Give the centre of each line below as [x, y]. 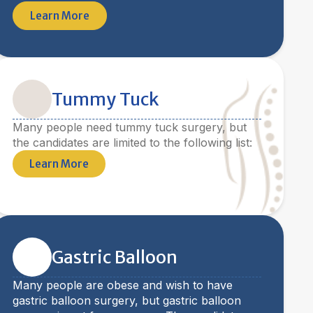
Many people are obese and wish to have [123, 285]
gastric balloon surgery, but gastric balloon [127, 300]
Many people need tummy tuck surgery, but [130, 127]
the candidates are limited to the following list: [132, 143]
